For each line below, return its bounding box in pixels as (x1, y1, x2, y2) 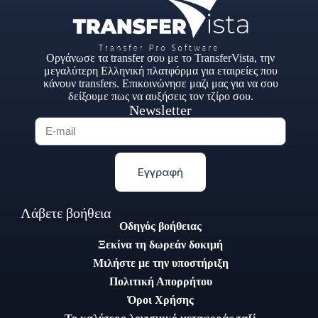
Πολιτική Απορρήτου (109, 275, 212, 287)
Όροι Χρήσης (127, 293, 194, 306)
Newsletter (129, 102, 192, 118)
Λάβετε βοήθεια (21, 204, 111, 221)
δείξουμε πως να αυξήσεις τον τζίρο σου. (67, 89, 253, 102)
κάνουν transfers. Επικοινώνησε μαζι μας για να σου (43, 77, 278, 89)
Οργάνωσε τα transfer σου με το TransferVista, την (46, 51, 275, 64)
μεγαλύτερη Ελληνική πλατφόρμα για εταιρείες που (43, 64, 278, 77)
